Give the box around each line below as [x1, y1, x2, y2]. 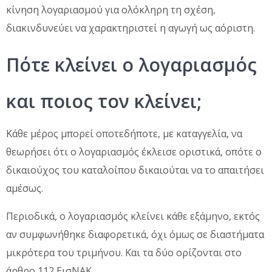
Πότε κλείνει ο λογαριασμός [6, 52, 257, 77]
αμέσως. [6, 181, 43, 195]
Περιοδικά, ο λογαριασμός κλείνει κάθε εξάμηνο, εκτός [6, 209, 260, 223]
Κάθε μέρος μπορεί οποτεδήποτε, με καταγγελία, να [6, 126, 242, 140]
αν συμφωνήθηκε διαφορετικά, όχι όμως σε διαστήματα [6, 227, 264, 241]
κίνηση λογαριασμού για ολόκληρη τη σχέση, [6, 2, 216, 16]
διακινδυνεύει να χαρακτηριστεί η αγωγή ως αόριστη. [6, 21, 255, 35]
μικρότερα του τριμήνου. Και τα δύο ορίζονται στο [6, 245, 242, 259]
